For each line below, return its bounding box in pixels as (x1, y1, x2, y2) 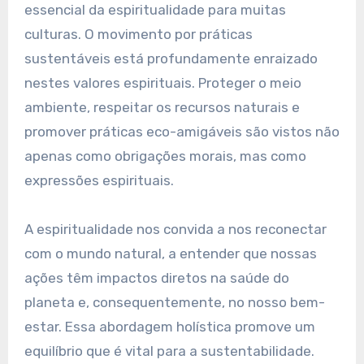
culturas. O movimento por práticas (24, 26, 253, 43)
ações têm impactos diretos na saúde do (24, 270, 289, 287)
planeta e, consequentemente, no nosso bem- (24, 294, 325, 311)
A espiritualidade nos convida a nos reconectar (24, 221, 327, 238)
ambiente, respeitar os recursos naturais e (24, 99, 300, 116)
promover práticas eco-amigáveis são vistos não (24, 123, 340, 141)
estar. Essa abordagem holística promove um (24, 318, 315, 336)
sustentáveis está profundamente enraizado (24, 50, 318, 67)
